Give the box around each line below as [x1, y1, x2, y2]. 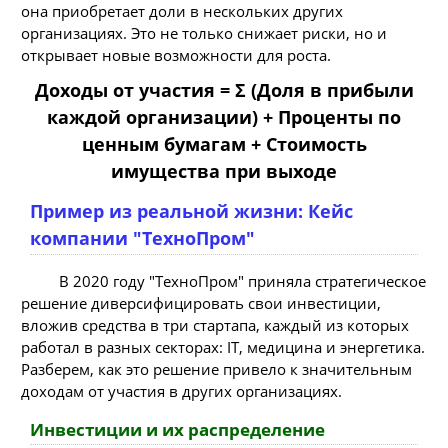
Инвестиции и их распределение [29, 417, 325, 441]
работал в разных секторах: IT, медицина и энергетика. [21, 337, 425, 358]
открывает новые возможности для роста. [21, 45, 331, 66]
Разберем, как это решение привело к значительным [21, 359, 412, 380]
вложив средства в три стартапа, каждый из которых [21, 315, 409, 336]
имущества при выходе [111, 158, 337, 183]
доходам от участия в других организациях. [21, 381, 342, 402]
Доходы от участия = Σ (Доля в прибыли [34, 77, 414, 102]
